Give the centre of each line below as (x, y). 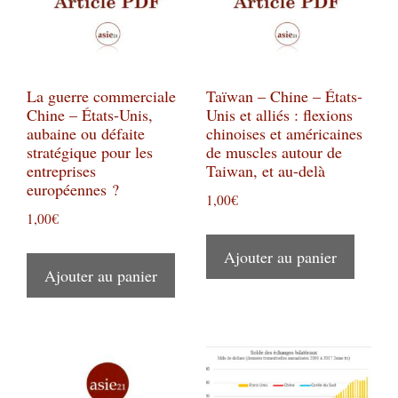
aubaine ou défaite (86, 134)
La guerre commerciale (101, 96)
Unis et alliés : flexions (279, 115)
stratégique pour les (90, 152)
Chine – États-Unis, (90, 115)
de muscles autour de (274, 152)
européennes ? (73, 190)
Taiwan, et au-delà (265, 171)
